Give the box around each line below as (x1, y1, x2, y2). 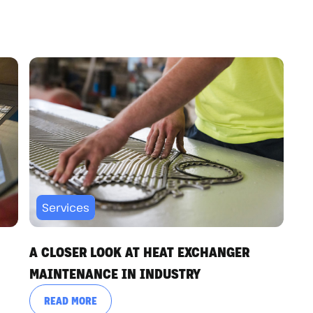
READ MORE (44, 293, 97, 307)
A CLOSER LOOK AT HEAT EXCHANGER (29, 242, 249, 261)
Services (42, 199, 89, 215)
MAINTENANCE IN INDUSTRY (29, 263, 201, 282)
